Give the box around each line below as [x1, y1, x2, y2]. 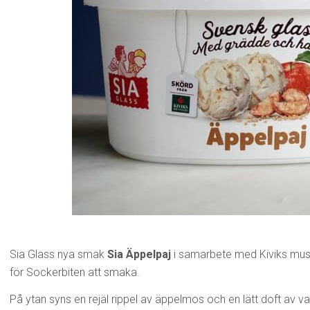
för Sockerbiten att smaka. [10, 266, 140, 279]
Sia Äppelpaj [107, 248, 171, 261]
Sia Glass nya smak [10, 248, 107, 261]
